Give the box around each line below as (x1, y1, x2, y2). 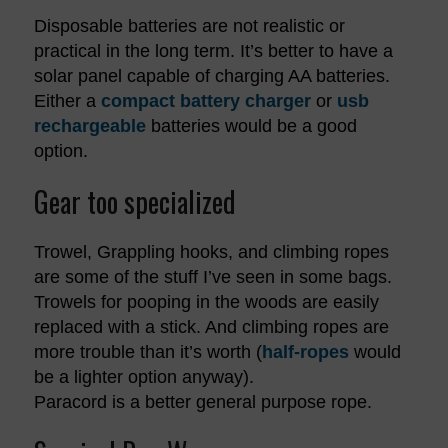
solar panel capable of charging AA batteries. (33, 65, 390, 86)
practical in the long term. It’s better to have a (33, 40, 393, 61)
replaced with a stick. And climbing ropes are (33, 316, 389, 337)
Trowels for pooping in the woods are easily (33, 291, 379, 312)
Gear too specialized (33, 180, 236, 222)
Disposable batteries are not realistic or (33, 15, 345, 36)
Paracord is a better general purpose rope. (33, 391, 372, 412)
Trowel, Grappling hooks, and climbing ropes (33, 241, 389, 262)
